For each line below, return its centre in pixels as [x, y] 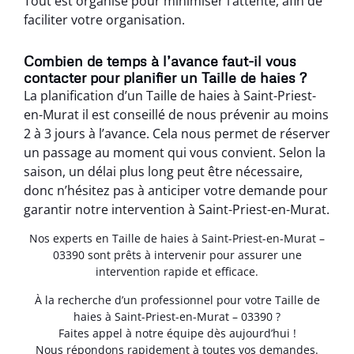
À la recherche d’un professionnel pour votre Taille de [177, 299]
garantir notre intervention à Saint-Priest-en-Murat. [177, 209]
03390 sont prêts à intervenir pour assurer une [177, 255]
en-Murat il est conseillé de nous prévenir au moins [176, 114]
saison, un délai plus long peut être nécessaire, [163, 171]
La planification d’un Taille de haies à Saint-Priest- [170, 95]
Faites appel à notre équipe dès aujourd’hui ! [177, 333]
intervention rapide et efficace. [177, 272]
